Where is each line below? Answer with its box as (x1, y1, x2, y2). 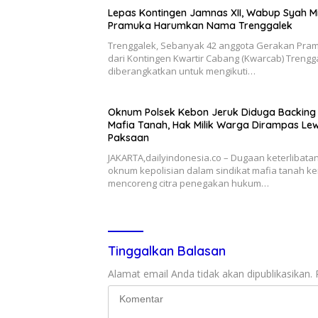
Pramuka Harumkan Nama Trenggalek (108, 19, 292, 33)
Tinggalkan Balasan (108, 243, 226, 260)
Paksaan (108, 131, 149, 145)
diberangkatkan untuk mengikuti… (108, 65, 256, 78)
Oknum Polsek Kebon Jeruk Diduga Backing (108, 106, 316, 119)
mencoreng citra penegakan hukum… (108, 177, 269, 190)
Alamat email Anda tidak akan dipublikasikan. (108, 267, 312, 281)
